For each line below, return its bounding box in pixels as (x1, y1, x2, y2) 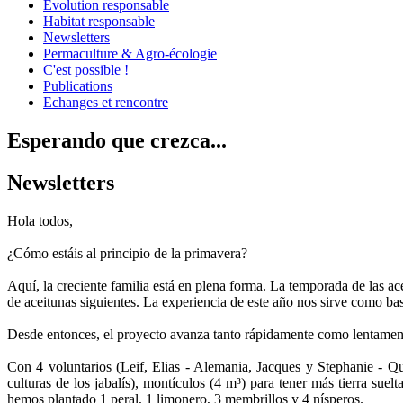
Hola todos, (7, 212, 73, 228)
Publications (43, 77, 112, 94)
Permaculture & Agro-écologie (43, 45, 217, 61)
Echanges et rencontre (43, 94, 168, 110)
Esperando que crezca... (7, 128, 227, 152)
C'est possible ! (43, 61, 129, 77)
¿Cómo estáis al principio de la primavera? (7, 245, 247, 261)
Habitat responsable (43, 13, 155, 29)
